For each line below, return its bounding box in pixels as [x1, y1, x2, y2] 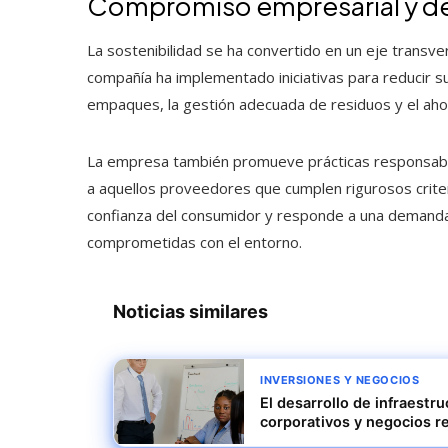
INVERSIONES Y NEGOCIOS [260, 372, 420, 387]
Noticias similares [113, 300, 269, 322]
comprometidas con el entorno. [87, 231, 302, 252]
